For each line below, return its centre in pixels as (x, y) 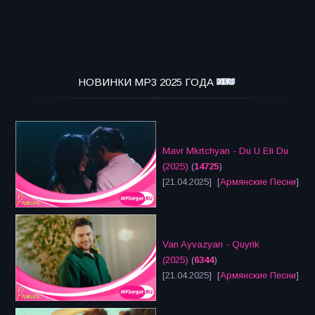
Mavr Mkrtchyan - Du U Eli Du (225, 151)
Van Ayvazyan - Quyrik (211, 245)
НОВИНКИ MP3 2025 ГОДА (146, 82)
